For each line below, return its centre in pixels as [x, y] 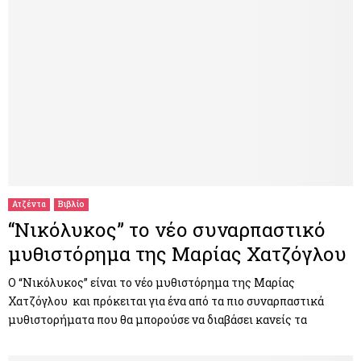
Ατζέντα [29, 205]
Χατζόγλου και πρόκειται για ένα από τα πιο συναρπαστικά [166, 301]
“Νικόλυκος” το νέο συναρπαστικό [167, 230]
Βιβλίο [71, 205]
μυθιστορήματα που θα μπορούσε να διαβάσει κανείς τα [158, 320]
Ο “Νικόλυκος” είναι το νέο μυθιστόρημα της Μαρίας [151, 283]
